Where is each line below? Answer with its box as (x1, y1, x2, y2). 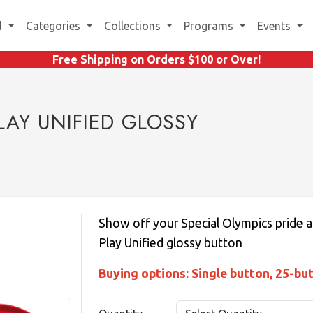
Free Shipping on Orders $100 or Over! (52, 53, 261, 66)
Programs (184, 19, 237, 32)
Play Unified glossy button (99, 236, 242, 249)
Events (257, 19, 293, 32)
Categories (25, 19, 83, 32)
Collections (103, 19, 163, 32)
